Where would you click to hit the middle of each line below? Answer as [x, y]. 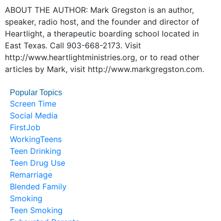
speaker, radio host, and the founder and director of [102, 22]
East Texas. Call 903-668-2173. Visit [73, 45]
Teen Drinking [36, 151]
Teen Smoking [36, 210]
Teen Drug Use [37, 163]
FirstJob [25, 127]
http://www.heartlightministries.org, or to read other [102, 57]
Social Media [34, 115]
